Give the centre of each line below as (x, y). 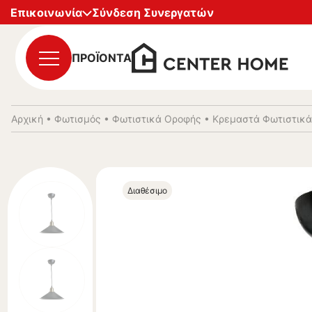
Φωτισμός (78, 119)
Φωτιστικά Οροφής (157, 119)
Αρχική (27, 119)
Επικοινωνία (46, 12)
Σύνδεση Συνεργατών (153, 12)
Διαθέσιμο (147, 190)
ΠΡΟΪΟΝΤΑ (102, 58)
